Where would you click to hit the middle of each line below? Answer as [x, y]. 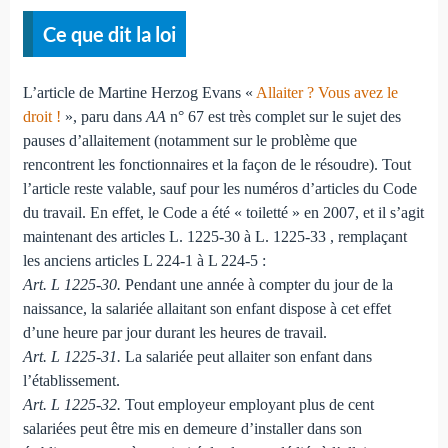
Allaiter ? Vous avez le [326, 92]
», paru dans [103, 116]
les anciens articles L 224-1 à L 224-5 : [144, 260]
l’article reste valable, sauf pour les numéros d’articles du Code [219, 188]
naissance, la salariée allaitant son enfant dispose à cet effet [206, 308]
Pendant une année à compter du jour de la [256, 284]
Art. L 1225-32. [71, 404]
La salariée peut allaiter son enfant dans [246, 356]
